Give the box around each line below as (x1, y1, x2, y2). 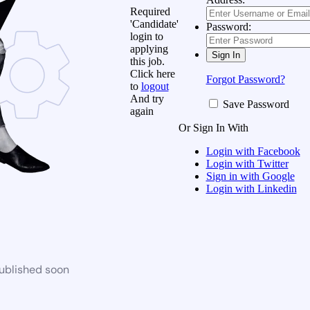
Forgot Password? (206, 73, 285, 86)
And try (129, 93, 164, 104)
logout (140, 80, 169, 92)
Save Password (222, 98, 289, 111)
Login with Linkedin (206, 183, 297, 195)
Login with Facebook (206, 145, 300, 158)
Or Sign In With (178, 122, 248, 134)
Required (129, 6, 170, 17)
